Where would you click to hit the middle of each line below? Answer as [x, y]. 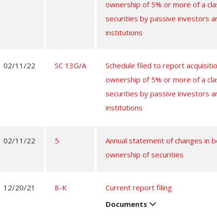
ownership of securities [145, 155]
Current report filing [139, 187]
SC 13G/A [70, 65]
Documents [127, 204]
